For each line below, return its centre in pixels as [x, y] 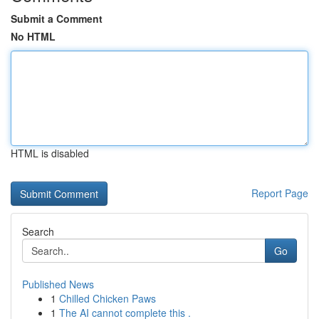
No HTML [33, 36]
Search [38, 231]
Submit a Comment [57, 19]
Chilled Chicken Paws [108, 298]
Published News [58, 284]
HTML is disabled [50, 153]
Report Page [280, 193]
